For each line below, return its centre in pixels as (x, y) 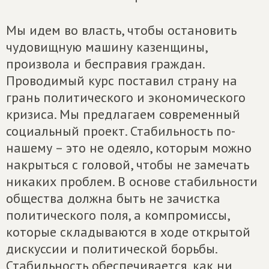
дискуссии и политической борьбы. (111, 249)
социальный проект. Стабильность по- (121, 131)
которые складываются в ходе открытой (128, 232)
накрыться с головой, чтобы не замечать (128, 165)
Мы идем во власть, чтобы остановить (121, 30)
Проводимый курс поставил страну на (122, 80)
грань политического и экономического (126, 97)
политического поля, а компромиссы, (118, 215)
